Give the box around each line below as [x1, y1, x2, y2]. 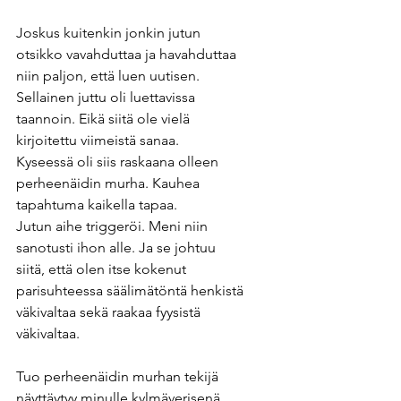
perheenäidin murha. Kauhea [16, 175, 203, 192]
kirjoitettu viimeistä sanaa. [16, 132, 183, 149]
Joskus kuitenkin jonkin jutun [16, 24, 204, 42]
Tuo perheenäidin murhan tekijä [16, 368, 222, 386]
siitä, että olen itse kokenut [16, 260, 190, 278]
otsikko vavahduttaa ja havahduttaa [16, 46, 240, 64]
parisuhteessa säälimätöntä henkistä [16, 282, 247, 300]
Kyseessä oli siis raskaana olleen [16, 153, 222, 171]
